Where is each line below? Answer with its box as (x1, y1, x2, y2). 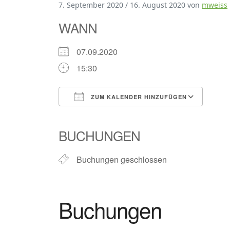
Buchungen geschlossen (76, 154, 167, 165)
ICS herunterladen (76, 109, 143, 121)
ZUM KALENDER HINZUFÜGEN (89, 93, 187, 101)
